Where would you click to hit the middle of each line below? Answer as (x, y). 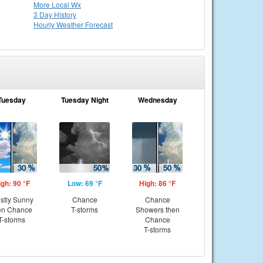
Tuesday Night (85, 100)
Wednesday (157, 100)
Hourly (45, 24)
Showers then (157, 209)
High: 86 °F (157, 183)
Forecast (99, 24)
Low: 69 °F (85, 183)
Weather (71, 24)
